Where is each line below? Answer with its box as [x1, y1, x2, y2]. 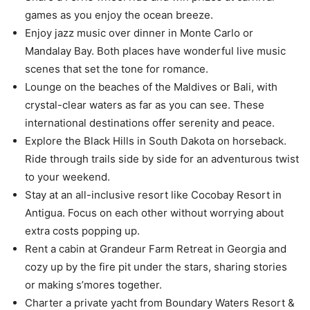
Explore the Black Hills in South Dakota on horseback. [25, 134, 286, 148]
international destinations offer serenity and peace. [25, 116, 275, 130]
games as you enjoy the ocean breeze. [25, 8, 213, 22]
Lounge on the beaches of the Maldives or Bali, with [25, 80, 277, 94]
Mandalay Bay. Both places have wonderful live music [25, 44, 286, 58]
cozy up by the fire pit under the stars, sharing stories [25, 260, 287, 274]
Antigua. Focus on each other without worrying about [25, 206, 284, 220]
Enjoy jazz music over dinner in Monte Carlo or [25, 26, 253, 40]
